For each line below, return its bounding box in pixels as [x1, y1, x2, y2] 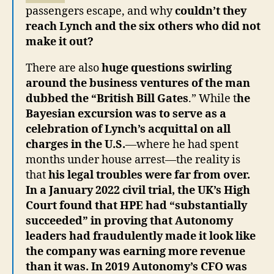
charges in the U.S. [26, 138, 125, 152]
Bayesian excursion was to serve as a [26, 107, 226, 121]
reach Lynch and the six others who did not [26, 20, 261, 34]
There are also [26, 61, 99, 75]
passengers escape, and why [26, 4, 172, 18]
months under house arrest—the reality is [26, 153, 240, 167]
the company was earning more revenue [26, 245, 245, 259]
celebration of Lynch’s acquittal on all [26, 122, 231, 136]
